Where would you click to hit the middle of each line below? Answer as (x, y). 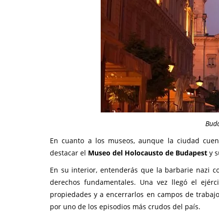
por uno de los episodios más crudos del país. (125, 207)
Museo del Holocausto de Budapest (148, 153)
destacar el (69, 153)
